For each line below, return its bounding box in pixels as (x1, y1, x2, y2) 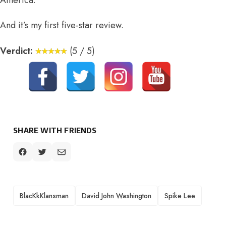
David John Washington (82, 190, 152, 201)
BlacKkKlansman (20, 190, 69, 201)
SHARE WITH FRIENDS (13, 125, 97, 135)
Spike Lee (164, 190, 196, 201)
